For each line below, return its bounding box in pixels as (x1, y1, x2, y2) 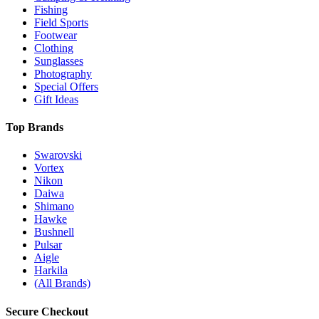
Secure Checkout (6, 305, 88, 318)
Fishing (34, 3, 68, 16)
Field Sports (34, 16, 88, 28)
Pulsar (34, 239, 62, 251)
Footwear (34, 28, 77, 41)
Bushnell (34, 226, 74, 239)
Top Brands (6, 121, 63, 134)
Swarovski (34, 149, 82, 162)
